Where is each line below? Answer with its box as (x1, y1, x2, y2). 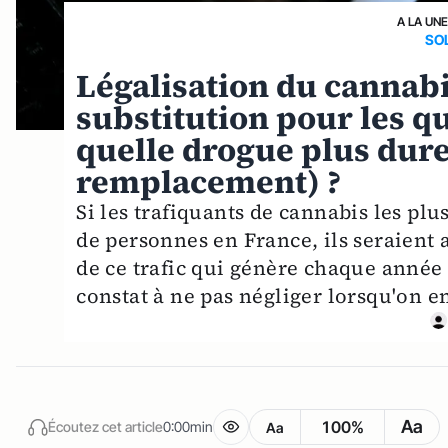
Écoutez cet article (48, 417, 163, 435)
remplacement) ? (76, 160, 342, 205)
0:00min (163, 417, 213, 435)
